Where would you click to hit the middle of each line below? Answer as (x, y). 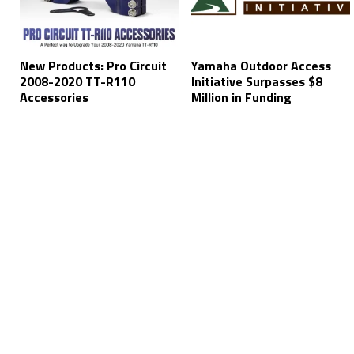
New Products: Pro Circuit (93, 66)
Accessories (54, 98)
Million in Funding (242, 98)
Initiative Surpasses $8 (257, 82)
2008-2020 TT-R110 (77, 82)
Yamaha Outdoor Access (262, 66)
